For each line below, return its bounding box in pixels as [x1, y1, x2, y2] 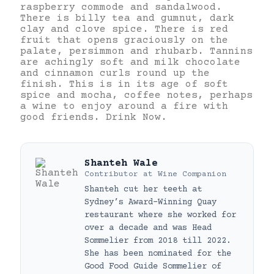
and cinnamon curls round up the [20, 67, 210, 79]
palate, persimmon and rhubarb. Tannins [20, 45, 253, 57]
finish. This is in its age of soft [20, 78, 228, 90]
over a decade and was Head [84, 223, 212, 233]
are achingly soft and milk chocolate [20, 56, 240, 68]
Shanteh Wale [84, 157, 158, 169]
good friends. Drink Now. [20, 111, 167, 123]
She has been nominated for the [84, 248, 231, 259]
